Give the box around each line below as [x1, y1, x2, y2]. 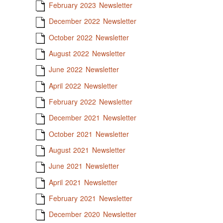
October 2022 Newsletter [48, 32, 129, 42]
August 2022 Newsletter [48, 48, 125, 58]
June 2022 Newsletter [48, 64, 119, 75]
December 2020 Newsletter [48, 209, 136, 220]
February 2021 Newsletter [48, 193, 132, 203]
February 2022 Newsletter [48, 96, 132, 107]
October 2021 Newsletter [48, 128, 129, 139]
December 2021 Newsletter [48, 112, 136, 123]
